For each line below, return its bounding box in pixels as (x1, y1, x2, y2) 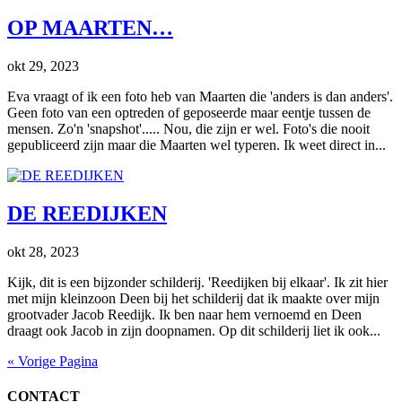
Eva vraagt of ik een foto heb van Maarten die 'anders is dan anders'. (7, 88, 393, 104)
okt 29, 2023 (7, 57, 79, 74)
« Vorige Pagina (7, 353, 98, 369)
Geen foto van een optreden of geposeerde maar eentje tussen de (7, 104, 371, 120)
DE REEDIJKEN (7, 201, 167, 225)
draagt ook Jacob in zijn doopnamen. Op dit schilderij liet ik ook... (7, 322, 380, 338)
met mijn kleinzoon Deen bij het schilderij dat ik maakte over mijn (7, 290, 380, 306)
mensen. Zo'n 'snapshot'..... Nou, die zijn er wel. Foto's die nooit (7, 120, 370, 136)
